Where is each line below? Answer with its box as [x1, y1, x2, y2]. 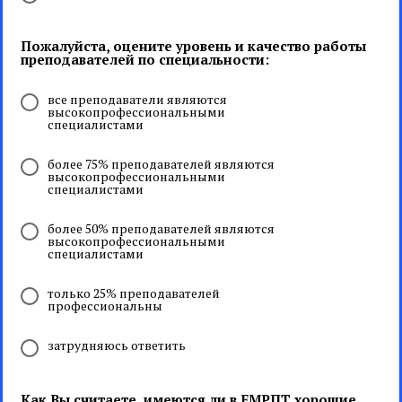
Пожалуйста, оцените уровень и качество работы [21, 37, 366, 55]
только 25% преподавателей [48, 284, 220, 301]
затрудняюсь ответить [48, 336, 186, 354]
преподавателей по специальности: [21, 50, 269, 68]
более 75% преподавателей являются [48, 155, 275, 172]
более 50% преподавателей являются [48, 220, 275, 237]
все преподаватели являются [48, 91, 227, 108]
